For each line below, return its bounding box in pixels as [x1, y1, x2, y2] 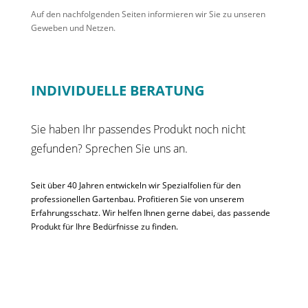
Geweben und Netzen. [30, 22, 115, 34]
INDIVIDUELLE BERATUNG [30, 81, 204, 100]
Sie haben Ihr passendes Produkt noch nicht [30, 122, 245, 137]
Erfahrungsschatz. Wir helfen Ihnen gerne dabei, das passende [30, 207, 270, 219]
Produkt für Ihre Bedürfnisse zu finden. [30, 221, 178, 232]
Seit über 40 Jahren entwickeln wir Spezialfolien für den [30, 179, 241, 191]
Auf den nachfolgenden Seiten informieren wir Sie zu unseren [30, 8, 265, 20]
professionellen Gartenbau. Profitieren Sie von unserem [30, 193, 244, 205]
